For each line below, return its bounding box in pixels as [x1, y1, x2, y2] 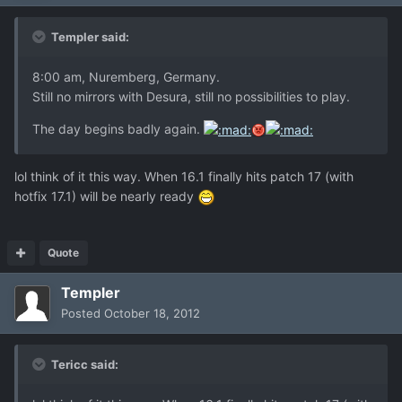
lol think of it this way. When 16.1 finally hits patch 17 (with [14, 168, 354, 184]
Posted [61, 306, 104, 321]
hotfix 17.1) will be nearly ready [14, 188, 197, 204]
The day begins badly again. [32, 120, 204, 136]
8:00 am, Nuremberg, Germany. [32, 68, 220, 84]
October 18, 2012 [104, 306, 200, 321]
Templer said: [48, 29, 129, 44]
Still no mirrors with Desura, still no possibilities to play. [32, 88, 350, 104]
